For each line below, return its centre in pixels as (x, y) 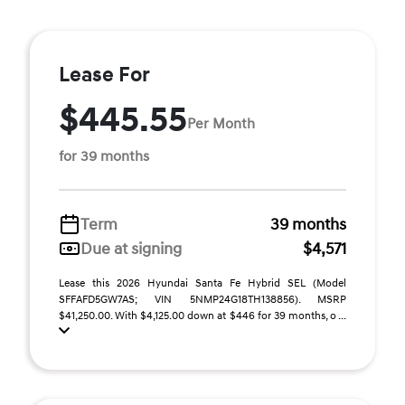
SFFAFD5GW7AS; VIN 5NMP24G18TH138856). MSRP (202, 299)
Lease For (104, 75)
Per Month (221, 124)
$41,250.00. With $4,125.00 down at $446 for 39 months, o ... (202, 316)
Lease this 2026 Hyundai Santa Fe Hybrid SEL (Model (202, 283)
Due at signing (131, 249)
